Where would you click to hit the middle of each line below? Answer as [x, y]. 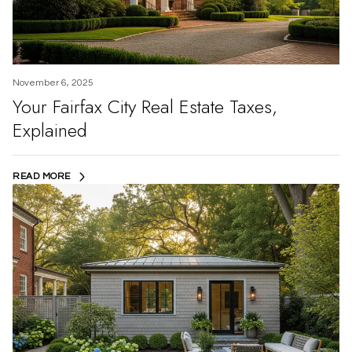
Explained [50, 130]
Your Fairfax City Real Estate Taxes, [145, 106]
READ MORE [42, 176]
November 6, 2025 [53, 83]
